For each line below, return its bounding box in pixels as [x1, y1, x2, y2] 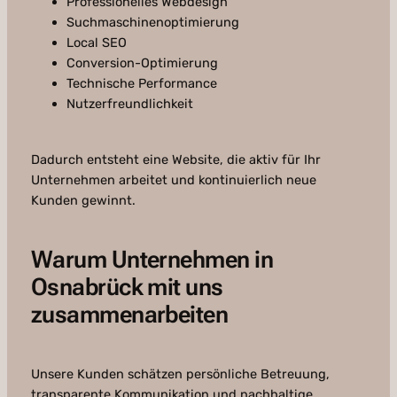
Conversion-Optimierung [66, 55, 218, 72]
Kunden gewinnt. [30, 192, 136, 209]
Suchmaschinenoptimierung [66, 14, 239, 31]
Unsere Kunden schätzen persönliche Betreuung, [30, 366, 330, 383]
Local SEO [66, 35, 127, 51]
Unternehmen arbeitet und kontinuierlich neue [30, 172, 316, 189]
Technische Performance [66, 75, 217, 92]
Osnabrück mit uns [30, 273, 223, 302]
